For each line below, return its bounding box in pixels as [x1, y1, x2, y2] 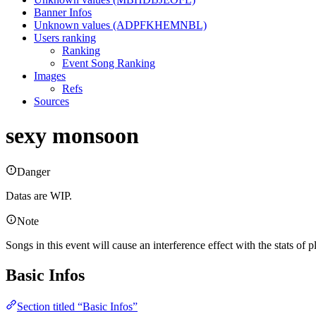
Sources [34, 95, 69, 107]
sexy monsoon [6, 123, 139, 149]
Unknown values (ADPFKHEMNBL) [34, 18, 207, 31]
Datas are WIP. [6, 189, 72, 202]
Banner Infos [34, 6, 92, 18]
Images [34, 69, 66, 82]
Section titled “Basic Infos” [17, 300, 138, 312]
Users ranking [34, 31, 96, 44]
